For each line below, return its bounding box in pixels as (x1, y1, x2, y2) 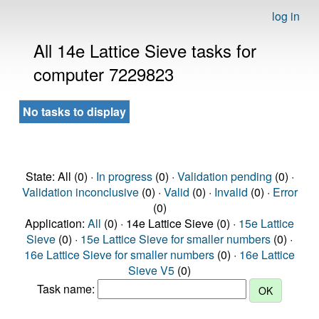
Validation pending (177, 168, 272, 184)
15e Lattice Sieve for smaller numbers (80, 231, 271, 247)
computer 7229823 (33, 61, 174, 86)
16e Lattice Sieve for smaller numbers (24, 246, 214, 263)
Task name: (37, 281, 98, 298)
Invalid (214, 184, 248, 200)
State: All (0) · (25, 168, 96, 184)
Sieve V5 (128, 262, 174, 278)
